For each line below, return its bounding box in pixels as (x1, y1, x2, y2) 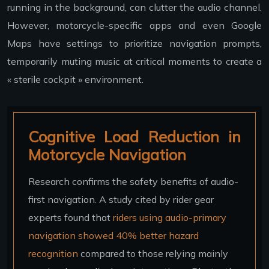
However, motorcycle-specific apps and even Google (7, 19, 262, 31)
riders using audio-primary (113, 211, 226, 223)
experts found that (28, 211, 113, 223)
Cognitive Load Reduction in (28, 126, 241, 146)
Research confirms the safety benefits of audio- (28, 175, 238, 187)
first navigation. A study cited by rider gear (28, 193, 214, 205)
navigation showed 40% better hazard (28, 229, 199, 241)
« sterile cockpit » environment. (7, 73, 144, 85)
